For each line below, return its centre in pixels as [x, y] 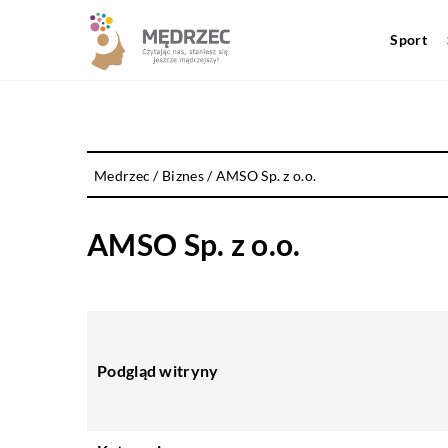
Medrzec [122, 175]
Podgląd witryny [158, 370]
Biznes [183, 175]
